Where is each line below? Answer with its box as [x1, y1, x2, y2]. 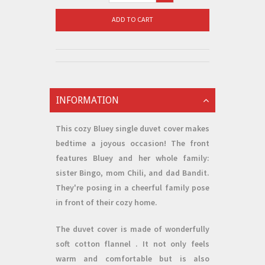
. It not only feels [131, 238, 210, 249]
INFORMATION [56, 95, 119, 106]
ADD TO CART [112, 15, 153, 24]
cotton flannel [74, 238, 131, 249]
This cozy [56, 123, 93, 134]
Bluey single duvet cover [93, 123, 183, 134]
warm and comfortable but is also [56, 253, 209, 264]
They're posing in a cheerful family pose [56, 182, 209, 193]
